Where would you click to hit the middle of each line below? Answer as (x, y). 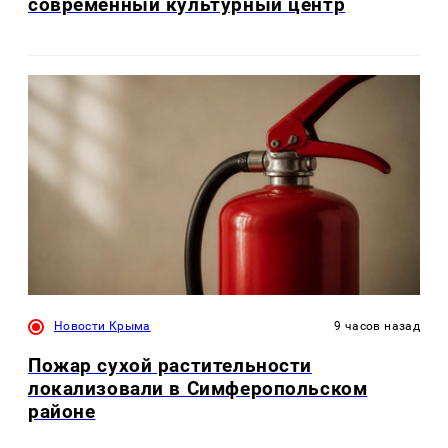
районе (62, 412)
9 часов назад (377, 325)
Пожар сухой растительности (170, 366)
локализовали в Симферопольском (198, 389)
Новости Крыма (102, 325)
